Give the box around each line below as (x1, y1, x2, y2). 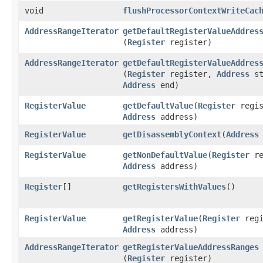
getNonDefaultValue (123, 150, 207, 160)
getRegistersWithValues (123, 181, 226, 191)
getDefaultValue (123, 100, 193, 110)
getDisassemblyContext (123, 129, 221, 139)
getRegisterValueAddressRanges (123, 242, 259, 252)
